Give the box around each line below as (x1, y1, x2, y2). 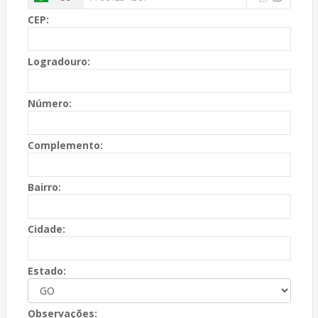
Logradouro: (27, 55, 90, 68)
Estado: (27, 264, 66, 278)
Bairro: (27, 180, 61, 194)
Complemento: (27, 138, 103, 152)
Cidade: (27, 222, 65, 236)
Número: (27, 97, 72, 110)
